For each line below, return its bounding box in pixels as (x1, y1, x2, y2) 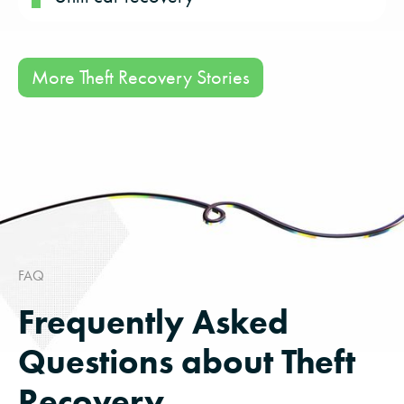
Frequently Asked (18, 301, 289, 344)
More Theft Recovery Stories (32, 65, 250, 90)
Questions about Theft (18, 341, 355, 383)
